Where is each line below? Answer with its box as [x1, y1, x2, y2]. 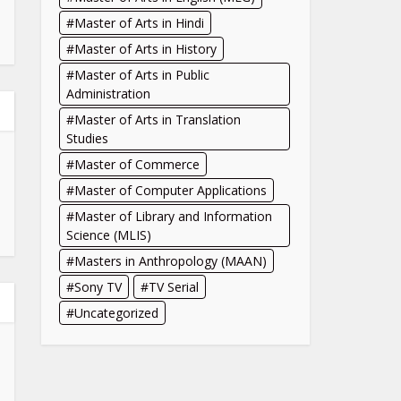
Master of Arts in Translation [74, 111, 241, 128]
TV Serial [149, 278, 199, 295]
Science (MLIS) [66, 226, 151, 243]
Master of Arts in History [74, 40, 217, 57]
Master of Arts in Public [74, 66, 209, 83]
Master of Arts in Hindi [74, 14, 204, 31]
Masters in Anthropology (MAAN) [74, 252, 267, 269]
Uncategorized [74, 304, 158, 321]
